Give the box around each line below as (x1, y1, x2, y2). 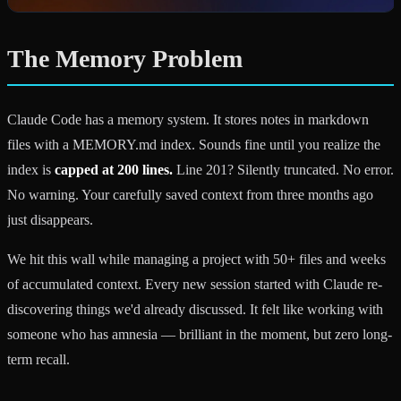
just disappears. (7, 211, 93, 227)
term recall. (7, 351, 70, 367)
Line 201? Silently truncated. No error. (173, 161, 394, 177)
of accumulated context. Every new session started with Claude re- (7, 276, 382, 292)
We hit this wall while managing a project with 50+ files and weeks (7, 251, 386, 267)
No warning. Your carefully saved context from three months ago (7, 186, 373, 202)
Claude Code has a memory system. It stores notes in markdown (7, 111, 369, 127)
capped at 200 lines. (55, 161, 173, 177)
